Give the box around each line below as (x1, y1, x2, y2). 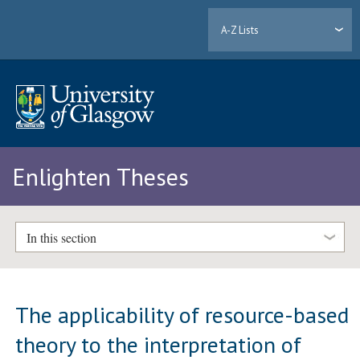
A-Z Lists (221, 22, 260, 37)
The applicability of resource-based (15, 299, 350, 329)
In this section (26, 228, 96, 246)
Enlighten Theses (12, 161, 189, 193)
